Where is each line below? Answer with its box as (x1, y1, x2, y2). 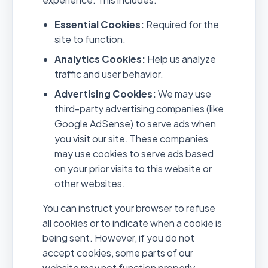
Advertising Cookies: (54, 87, 156, 100)
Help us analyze (145, 52, 216, 65)
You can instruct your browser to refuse (42, 201, 215, 214)
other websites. (54, 176, 125, 190)
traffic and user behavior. (54, 67, 163, 80)
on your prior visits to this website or (54, 162, 212, 175)
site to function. (54, 32, 126, 45)
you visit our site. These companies (54, 132, 208, 145)
